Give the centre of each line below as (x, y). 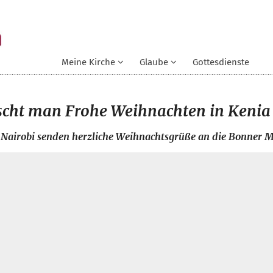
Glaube (154, 62)
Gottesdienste (221, 62)
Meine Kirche (88, 62)
